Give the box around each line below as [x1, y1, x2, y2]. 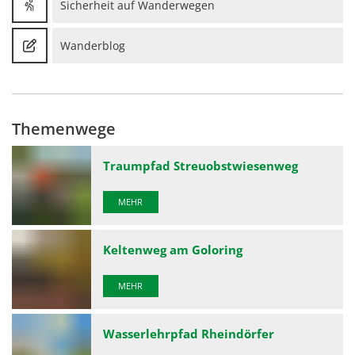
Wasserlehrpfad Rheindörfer [103, 326, 274, 342]
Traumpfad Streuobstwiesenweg [103, 158, 298, 174]
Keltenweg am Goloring [103, 242, 246, 258]
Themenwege [12, 118, 116, 139]
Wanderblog [60, 37, 125, 53]
